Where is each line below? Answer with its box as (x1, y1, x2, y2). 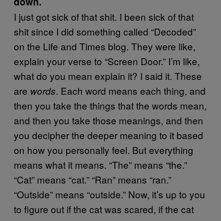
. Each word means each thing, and (56, 84, 206, 97)
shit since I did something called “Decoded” (14, 25, 196, 38)
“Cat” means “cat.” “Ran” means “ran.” (14, 173, 171, 186)
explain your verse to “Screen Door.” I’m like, (14, 54, 200, 68)
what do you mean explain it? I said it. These (14, 69, 202, 82)
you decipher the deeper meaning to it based (14, 128, 203, 142)
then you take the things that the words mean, (14, 99, 207, 112)
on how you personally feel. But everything (14, 143, 193, 156)
